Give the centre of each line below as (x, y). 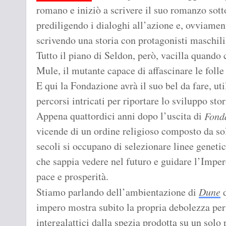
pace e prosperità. (72, 177)
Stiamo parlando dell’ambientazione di (118, 192)
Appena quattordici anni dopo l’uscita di (120, 116)
